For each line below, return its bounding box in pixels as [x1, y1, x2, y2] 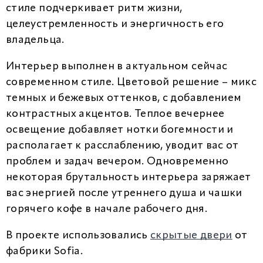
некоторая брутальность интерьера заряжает [6, 172, 251, 183]
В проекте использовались [6, 230, 150, 241]
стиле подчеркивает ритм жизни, [6, 3, 183, 14]
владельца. [6, 35, 65, 45]
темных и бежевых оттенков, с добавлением [6, 93, 242, 103]
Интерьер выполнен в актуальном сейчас [6, 61, 228, 72]
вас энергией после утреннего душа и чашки [6, 188, 242, 198]
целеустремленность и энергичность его [6, 19, 224, 29]
